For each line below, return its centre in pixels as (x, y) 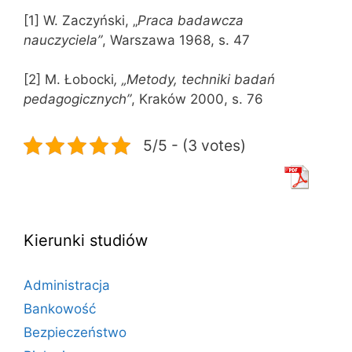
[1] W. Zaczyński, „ (81, 20)
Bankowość (60, 309)
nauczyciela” (63, 40)
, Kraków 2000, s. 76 (197, 99)
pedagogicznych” (77, 99)
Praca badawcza (191, 20)
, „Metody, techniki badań (194, 79)
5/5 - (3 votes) (194, 145)
